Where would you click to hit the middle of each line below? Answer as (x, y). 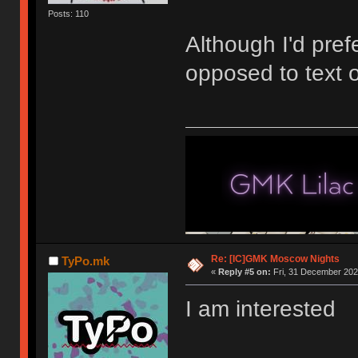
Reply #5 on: (244, 272)
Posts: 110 (69, 13)
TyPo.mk (85, 261)
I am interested (260, 309)
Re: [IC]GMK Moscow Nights (275, 259)
